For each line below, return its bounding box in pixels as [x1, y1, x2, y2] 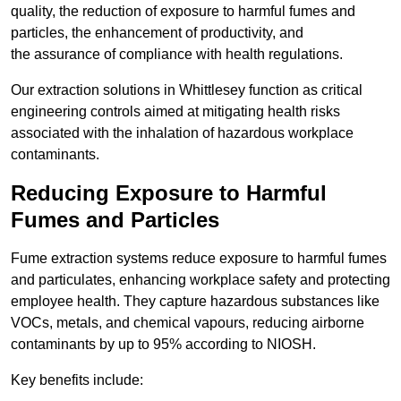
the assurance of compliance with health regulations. [11, 47, 343, 63]
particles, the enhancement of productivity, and [11, 25, 303, 41]
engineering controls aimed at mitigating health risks [11, 104, 340, 120]
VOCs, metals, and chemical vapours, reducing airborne [11, 315, 364, 331]
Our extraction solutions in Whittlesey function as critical [11, 82, 363, 98]
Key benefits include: [11, 372, 143, 388]
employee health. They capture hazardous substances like [11, 294, 380, 310]
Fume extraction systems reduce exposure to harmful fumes [11, 251, 387, 267]
